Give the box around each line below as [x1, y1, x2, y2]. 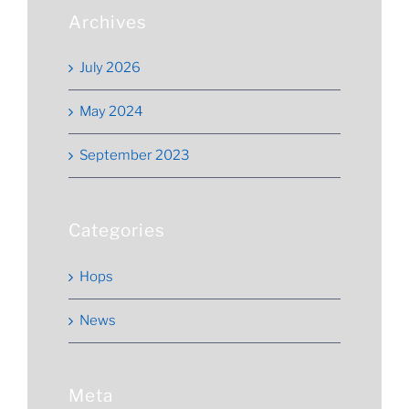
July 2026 [79, 59, 141, 77]
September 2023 [79, 147, 190, 164]
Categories [68, 220, 165, 242]
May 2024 [79, 103, 143, 121]
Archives [68, 11, 147, 33]
